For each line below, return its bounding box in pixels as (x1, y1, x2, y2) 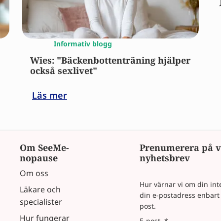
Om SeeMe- (20, 141, 69, 153)
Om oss (20, 167, 48, 179)
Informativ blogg (54, 38, 112, 48)
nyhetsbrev (139, 151, 190, 164)
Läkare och (20, 184, 61, 195)
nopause (20, 151, 58, 164)
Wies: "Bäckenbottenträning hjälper (30, 54, 190, 66)
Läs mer (32, 89, 67, 101)
